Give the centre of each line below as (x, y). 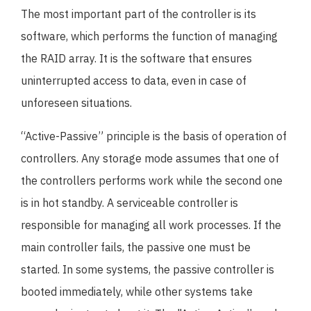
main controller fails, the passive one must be (136, 247)
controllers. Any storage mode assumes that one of (150, 158)
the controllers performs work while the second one (152, 180)
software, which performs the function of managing (149, 36)
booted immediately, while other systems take (137, 292)
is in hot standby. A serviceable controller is (129, 203)
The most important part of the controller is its (138, 14)
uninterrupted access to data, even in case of (134, 81)
